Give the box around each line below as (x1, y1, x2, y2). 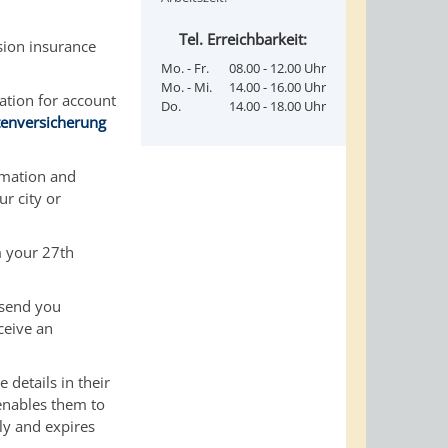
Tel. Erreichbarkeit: (179, 28, 308, 49)
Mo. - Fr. (160, 58, 209, 77)
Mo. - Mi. (160, 77, 212, 96)
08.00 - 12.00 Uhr (228, 58, 326, 77)
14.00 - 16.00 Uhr (228, 77, 326, 96)
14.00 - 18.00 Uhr (228, 96, 326, 115)
